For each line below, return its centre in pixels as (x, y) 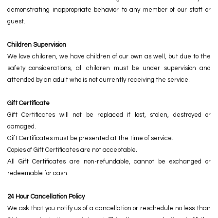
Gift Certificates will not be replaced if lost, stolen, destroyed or (109, 115)
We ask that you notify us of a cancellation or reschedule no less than (109, 208)
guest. (16, 21)
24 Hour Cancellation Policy (46, 197)
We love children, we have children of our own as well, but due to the (109, 56)
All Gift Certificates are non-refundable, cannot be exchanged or (109, 162)
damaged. (22, 127)
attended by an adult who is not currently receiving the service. (99, 80)
